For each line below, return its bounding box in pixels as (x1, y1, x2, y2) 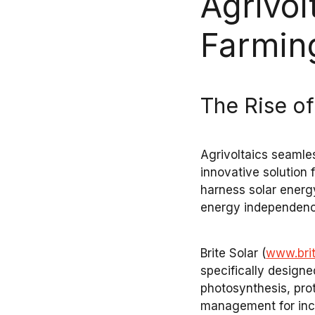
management (200, 299, 276, 314)
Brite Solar (200, 246, 259, 261)
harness (200, 183, 250, 198)
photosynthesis (200, 281, 288, 296)
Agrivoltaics (200, 148, 269, 162)
